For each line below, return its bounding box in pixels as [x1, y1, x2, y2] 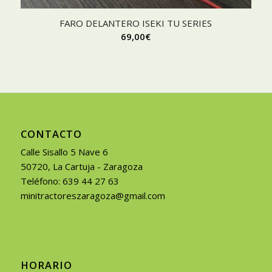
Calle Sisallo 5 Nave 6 [20, 145, 108, 158]
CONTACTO [20, 126, 82, 141]
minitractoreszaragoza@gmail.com [20, 189, 165, 202]
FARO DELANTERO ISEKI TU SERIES [59, 16, 212, 29]
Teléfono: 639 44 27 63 [20, 174, 119, 187]
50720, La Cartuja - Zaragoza [20, 160, 143, 172]
